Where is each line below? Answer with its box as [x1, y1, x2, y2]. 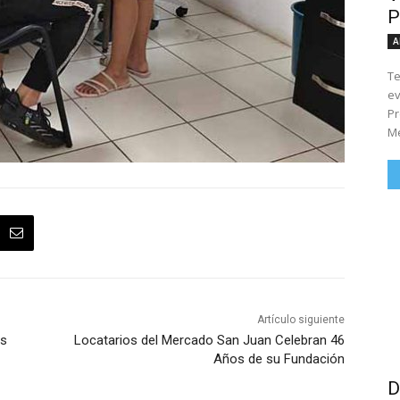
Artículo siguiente [256, 313, 345, 327]
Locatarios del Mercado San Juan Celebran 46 [73, 332, 345, 349]
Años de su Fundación [212, 351, 345, 368]
